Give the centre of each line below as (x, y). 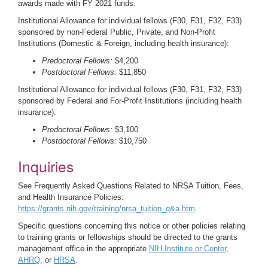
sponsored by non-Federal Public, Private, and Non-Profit (117, 32)
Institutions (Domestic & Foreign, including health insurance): (124, 43)
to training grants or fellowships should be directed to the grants (128, 237)
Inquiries (46, 166)
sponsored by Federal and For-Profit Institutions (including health (130, 101)
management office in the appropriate (83, 249)
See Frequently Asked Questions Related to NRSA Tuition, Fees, (131, 186)
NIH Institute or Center (188, 249)
